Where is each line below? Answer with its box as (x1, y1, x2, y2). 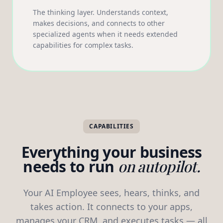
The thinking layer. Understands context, (33, 7, 168, 17)
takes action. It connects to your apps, (30, 201, 193, 213)
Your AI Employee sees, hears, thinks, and (23, 187, 200, 199)
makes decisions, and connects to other (33, 18, 165, 28)
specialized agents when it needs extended (33, 29, 178, 39)
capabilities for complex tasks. (33, 40, 133, 50)
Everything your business (21, 142, 202, 162)
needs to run (23, 156, 118, 177)
